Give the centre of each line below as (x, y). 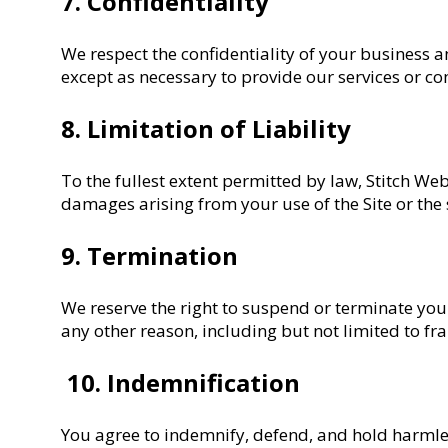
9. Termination (150, 255)
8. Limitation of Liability (206, 128)
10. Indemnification (181, 382)
